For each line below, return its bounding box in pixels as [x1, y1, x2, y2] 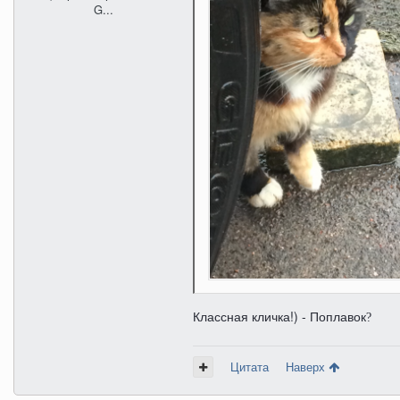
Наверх [286, 358, 329, 376]
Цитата [230, 358, 269, 376]
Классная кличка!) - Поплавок [193, 307, 366, 326]
